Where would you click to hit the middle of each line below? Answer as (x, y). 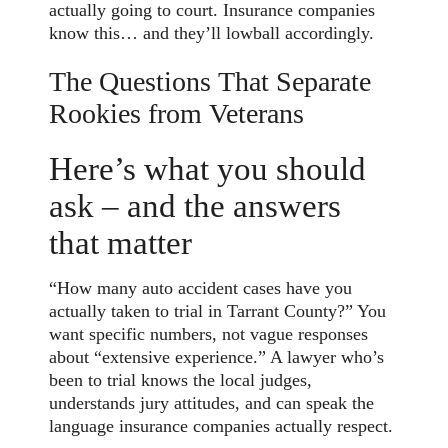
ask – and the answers (195, 205)
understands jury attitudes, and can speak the (212, 403)
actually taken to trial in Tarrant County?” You (218, 311)
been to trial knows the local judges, (181, 380)
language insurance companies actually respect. (221, 426)
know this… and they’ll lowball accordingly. (212, 33)
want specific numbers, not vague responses (209, 334)
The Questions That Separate (210, 81)
